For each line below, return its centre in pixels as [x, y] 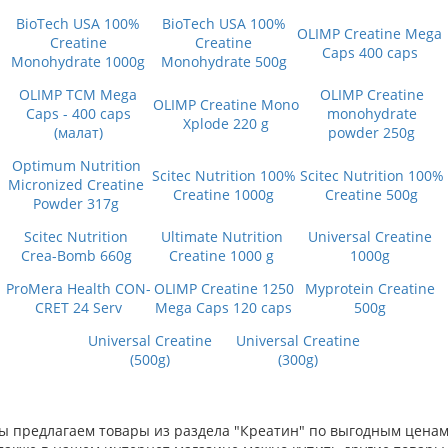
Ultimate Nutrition [221, 236]
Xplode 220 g [226, 123]
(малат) [78, 132]
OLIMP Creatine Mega [370, 33]
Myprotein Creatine [369, 288]
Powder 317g [76, 203]
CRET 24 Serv [78, 307]
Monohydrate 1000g [78, 61]
